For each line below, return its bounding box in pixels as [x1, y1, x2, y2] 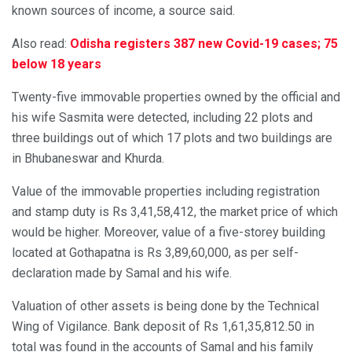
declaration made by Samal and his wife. [12, 266, 232, 281]
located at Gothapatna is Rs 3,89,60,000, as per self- [12, 245, 299, 261]
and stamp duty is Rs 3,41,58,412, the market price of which [12, 204, 338, 220]
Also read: [12, 36, 70, 52]
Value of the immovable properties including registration [12, 184, 320, 200]
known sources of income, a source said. [12, 3, 235, 19]
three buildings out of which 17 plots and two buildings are [12, 130, 332, 146]
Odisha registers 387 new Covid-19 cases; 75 [70, 36, 338, 52]
